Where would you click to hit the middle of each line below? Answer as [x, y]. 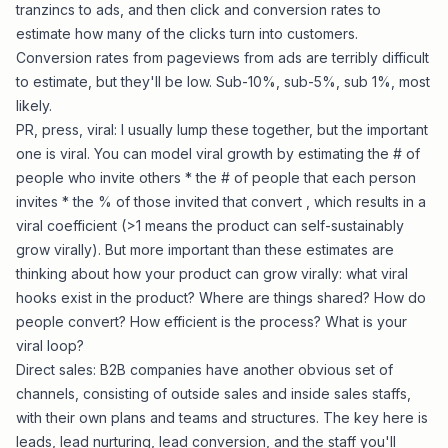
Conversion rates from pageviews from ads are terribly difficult [222, 57]
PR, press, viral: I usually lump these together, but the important [222, 129]
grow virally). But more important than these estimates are [205, 249]
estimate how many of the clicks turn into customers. [187, 33]
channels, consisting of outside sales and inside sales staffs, [213, 393]
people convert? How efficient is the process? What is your [211, 321]
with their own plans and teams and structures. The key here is [222, 417]
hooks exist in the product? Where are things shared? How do [221, 297]
